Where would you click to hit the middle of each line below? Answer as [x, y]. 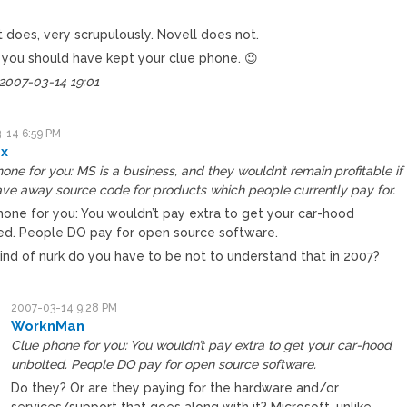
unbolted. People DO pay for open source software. [164, 364]
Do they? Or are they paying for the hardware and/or [175, 387]
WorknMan [48, 326]
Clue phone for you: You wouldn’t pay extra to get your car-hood [202, 345]
